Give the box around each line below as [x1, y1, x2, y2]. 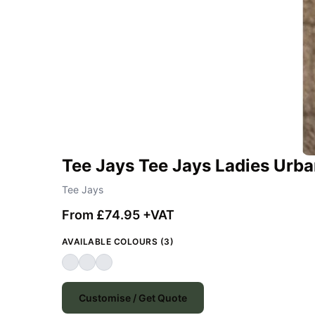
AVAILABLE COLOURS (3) [62, 236, 174, 247]
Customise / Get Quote [79, 291, 187, 304]
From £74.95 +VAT [62, 207, 174, 222]
